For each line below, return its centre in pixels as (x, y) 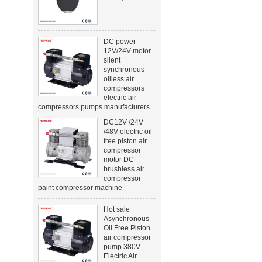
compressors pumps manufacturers (94, 107)
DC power (120, 42)
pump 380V (122, 247)
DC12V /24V (123, 123)
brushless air (124, 169)
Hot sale (117, 210)
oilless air (119, 79)
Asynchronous (126, 219)
